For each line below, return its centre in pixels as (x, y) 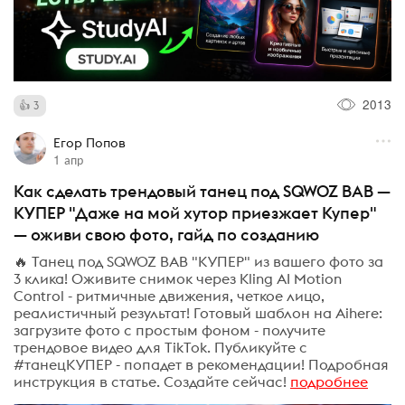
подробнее (329, 381)
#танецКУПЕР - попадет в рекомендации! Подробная (201, 364)
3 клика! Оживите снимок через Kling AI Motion (178, 278)
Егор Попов (89, 143)
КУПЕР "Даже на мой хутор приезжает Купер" (195, 213)
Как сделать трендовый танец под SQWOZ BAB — (202, 192)
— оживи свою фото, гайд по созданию (166, 235)
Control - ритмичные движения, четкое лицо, (169, 295)
